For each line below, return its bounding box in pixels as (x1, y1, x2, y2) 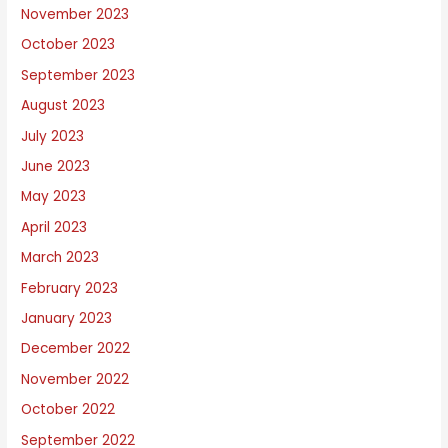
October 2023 (21, 35, 116, 55)
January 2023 (21, 309, 113, 329)
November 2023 (21, 5, 130, 24)
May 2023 (21, 187, 87, 207)
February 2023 (21, 278, 119, 298)
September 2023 (21, 65, 136, 85)
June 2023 (21, 157, 91, 177)
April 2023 (21, 217, 88, 237)
